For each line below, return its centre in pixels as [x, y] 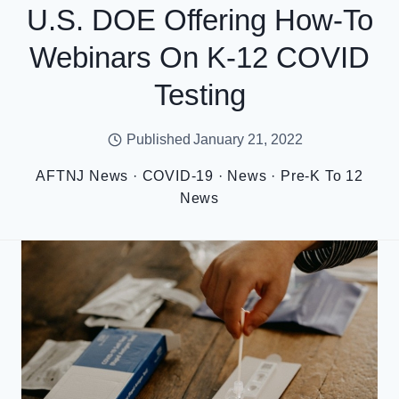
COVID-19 [178, 176]
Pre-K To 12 [322, 176]
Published [158, 139]
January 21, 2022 [248, 139]
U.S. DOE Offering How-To [199, 20]
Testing [199, 95]
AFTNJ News [82, 176]
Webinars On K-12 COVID [199, 57]
